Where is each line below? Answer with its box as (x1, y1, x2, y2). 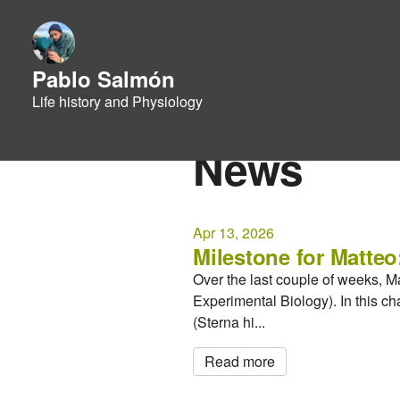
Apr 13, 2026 (193, 222, 274, 243)
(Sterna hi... (193, 312, 265, 332)
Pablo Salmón (32, 63, 175, 94)
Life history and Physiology (32, 91, 203, 112)
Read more (204, 351, 275, 371)
